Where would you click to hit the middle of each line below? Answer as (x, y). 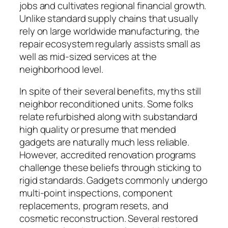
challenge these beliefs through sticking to (110, 168)
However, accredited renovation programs (108, 155)
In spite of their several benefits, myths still (110, 91)
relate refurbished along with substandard (108, 117)
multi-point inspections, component (96, 193)
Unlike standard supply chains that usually (109, 18)
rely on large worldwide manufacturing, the (109, 31)
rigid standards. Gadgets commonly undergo (113, 180)
